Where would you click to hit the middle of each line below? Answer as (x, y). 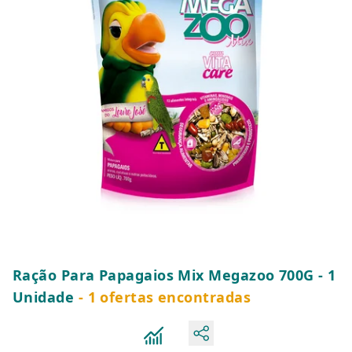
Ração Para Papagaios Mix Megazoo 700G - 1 (174, 275)
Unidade (44, 297)
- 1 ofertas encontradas (162, 297)
